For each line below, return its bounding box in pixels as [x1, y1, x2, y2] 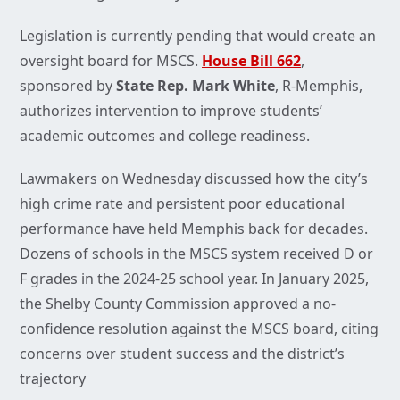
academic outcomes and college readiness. [20, 126, 310, 146]
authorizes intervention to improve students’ [20, 101, 322, 121]
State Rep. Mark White [112, 76, 275, 96]
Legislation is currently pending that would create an [20, 26, 376, 46]
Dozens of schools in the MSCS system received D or [20, 244, 373, 264]
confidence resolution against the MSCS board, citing [20, 319, 379, 339]
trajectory [20, 369, 86, 389]
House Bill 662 [202, 51, 301, 71]
